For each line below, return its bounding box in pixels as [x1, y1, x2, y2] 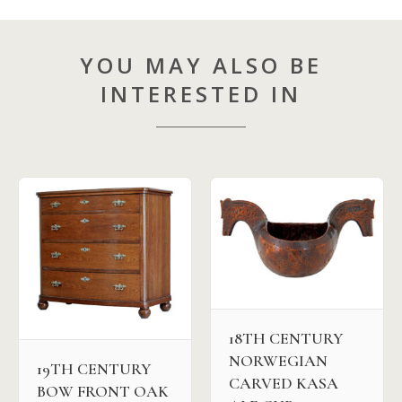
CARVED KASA [229, 372, 338, 393]
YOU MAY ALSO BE [80, 49, 322, 80]
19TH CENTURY [37, 359, 151, 380]
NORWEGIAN [229, 350, 328, 371]
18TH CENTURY [229, 328, 343, 348]
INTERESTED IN [100, 78, 301, 109]
